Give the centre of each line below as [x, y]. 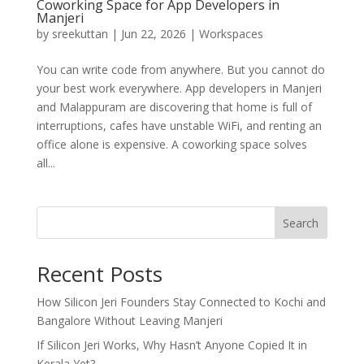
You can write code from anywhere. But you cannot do [180, 70]
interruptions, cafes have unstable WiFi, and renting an [179, 126]
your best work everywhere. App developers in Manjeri [179, 89]
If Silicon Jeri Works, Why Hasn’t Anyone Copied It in [171, 345]
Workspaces [231, 34]
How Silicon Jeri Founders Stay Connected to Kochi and [181, 302]
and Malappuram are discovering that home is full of [174, 107]
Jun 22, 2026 [153, 34]
